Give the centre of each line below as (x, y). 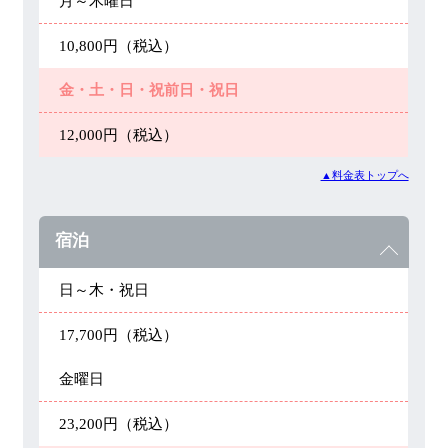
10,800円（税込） (119, 46)
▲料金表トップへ (364, 175)
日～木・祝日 (104, 290)
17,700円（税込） (119, 335)
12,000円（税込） (119, 135)
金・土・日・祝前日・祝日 (149, 90)
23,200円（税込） (119, 424)
